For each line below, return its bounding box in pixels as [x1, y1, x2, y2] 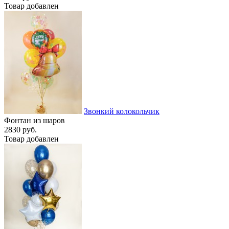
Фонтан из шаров [4, 116, 65, 125]
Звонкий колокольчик [84, 106, 159, 116]
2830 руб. [4, 125, 37, 134]
